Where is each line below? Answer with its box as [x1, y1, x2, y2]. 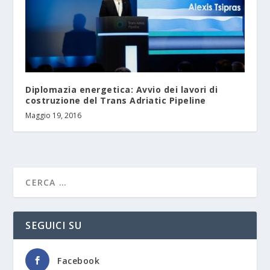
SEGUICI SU [25, 219, 83, 233]
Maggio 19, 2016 [25, 110, 82, 121]
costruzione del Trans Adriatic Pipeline [25, 95, 206, 107]
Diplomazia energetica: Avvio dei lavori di [25, 84, 218, 96]
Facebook [57, 255, 100, 267]
